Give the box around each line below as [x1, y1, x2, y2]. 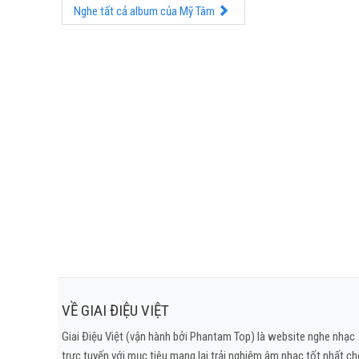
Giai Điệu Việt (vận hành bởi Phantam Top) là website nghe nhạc [62, 329, 355, 344]
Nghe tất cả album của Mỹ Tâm [74, 4, 217, 18]
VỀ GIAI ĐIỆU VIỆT [62, 301, 169, 320]
